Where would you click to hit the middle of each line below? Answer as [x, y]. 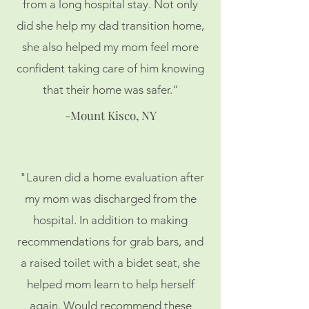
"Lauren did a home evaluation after [110, 177]
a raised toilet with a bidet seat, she [110, 263]
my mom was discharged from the [110, 199]
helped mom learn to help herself [110, 284]
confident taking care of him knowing [110, 68]
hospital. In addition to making [110, 220]
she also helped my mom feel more [110, 47]
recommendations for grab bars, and [110, 241]
